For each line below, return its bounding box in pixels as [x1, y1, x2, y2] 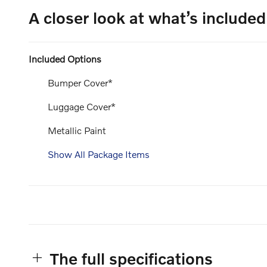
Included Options [29, 52, 101, 64]
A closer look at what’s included [29, 8, 266, 27]
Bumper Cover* [48, 76, 113, 88]
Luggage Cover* [48, 100, 116, 112]
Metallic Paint [48, 124, 106, 136]
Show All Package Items [48, 148, 150, 160]
